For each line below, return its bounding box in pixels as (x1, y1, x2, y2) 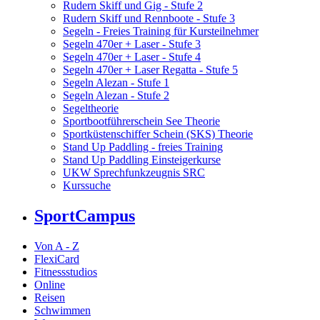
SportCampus (34, 206, 135, 226)
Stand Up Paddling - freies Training (63, 141, 223, 154)
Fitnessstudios (34, 266, 97, 279)
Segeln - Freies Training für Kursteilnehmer (63, 25, 259, 38)
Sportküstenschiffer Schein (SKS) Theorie (63, 128, 253, 141)
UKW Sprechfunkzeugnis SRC (63, 166, 205, 179)
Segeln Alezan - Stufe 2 (63, 89, 169, 102)
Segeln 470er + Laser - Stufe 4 (63, 51, 201, 64)
